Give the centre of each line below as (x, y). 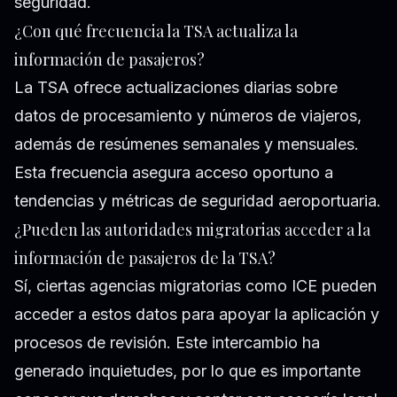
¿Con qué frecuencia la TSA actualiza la (156, 31)
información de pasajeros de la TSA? (145, 258)
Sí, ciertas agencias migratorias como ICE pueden (195, 286)
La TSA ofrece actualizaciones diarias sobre (176, 88)
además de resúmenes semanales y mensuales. (187, 144)
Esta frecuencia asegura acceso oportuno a (174, 173)
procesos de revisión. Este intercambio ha (167, 343)
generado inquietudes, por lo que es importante (187, 371)
